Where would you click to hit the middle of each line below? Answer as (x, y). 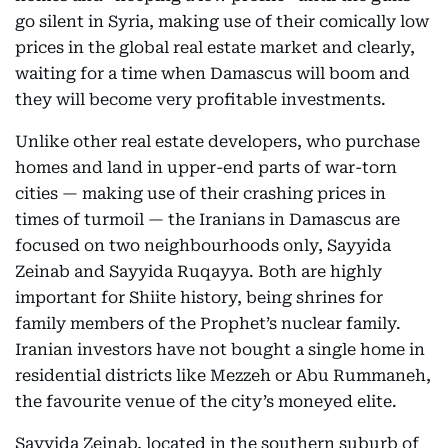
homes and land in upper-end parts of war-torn (206, 167)
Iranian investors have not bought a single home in (220, 349)
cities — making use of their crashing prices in (200, 193)
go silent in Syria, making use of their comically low (222, 21)
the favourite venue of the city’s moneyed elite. (206, 401)
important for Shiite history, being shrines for (199, 297)
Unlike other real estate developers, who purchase (217, 141)
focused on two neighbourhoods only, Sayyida (203, 245)
